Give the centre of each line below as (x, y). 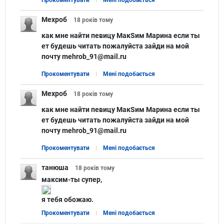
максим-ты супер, (72, 179)
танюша (55, 167)
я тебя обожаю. (67, 199)
